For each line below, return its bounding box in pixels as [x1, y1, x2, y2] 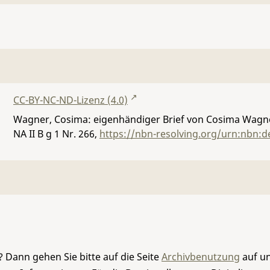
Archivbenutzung [162, 250, 240, 263]
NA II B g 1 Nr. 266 [13, 127, 95, 140]
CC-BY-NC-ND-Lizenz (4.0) [13, 93, 128, 107]
